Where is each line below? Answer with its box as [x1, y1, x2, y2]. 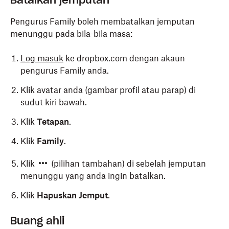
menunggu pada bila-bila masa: [10, 29, 132, 39]
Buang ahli [10, 214, 64, 227]
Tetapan [37, 117, 69, 127]
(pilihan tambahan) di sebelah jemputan [49, 158, 206, 169]
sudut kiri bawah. [20, 97, 87, 107]
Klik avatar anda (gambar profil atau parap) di [20, 85, 196, 95]
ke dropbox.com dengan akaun [63, 53, 185, 63]
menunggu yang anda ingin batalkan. [20, 171, 166, 181]
